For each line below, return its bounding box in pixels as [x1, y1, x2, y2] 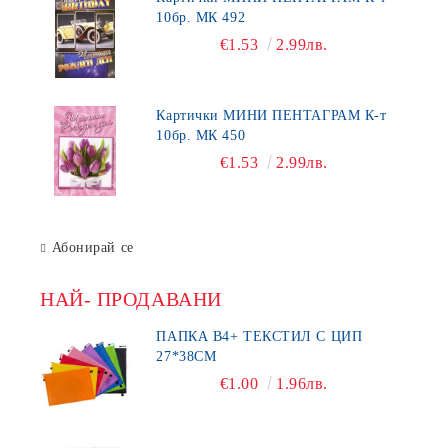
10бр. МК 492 [222, 10, 246, 25]
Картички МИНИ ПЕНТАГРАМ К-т [156, 108, 273, 123]
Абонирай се [51, 240, 134, 255]
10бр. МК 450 [222, 128, 246, 143]
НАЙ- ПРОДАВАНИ [40, 288, 222, 310]
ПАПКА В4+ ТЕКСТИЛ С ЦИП [156, 329, 213, 344]
